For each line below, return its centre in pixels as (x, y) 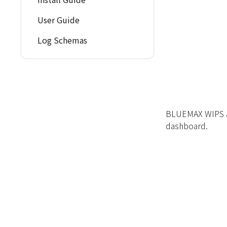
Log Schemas (62, 40)
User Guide (59, 20)
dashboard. (187, 125)
